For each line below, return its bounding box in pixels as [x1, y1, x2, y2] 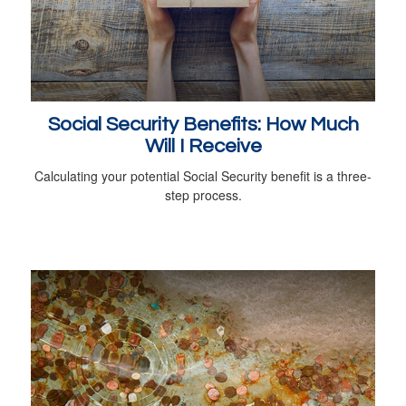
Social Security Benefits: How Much [47, 113, 359, 135]
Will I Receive [144, 135, 262, 157]
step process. [164, 185, 242, 204]
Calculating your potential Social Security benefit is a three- [34, 166, 372, 185]
